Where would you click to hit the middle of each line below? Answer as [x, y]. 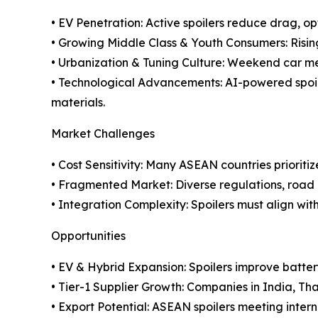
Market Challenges [103, 133]
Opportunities [88, 235]
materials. [78, 102]
